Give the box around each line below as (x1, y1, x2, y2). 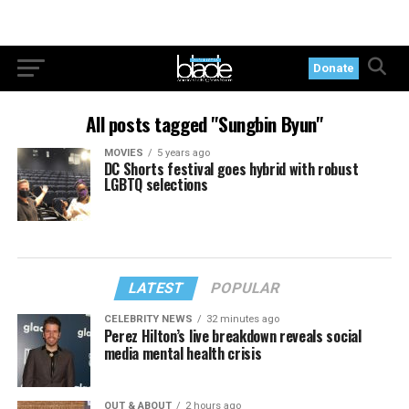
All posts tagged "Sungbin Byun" (86, 110, 323, 138)
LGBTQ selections (103, 173, 208, 195)
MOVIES (103, 147, 143, 159)
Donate (313, 61, 355, 75)
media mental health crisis (103, 342, 262, 364)
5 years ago (156, 147, 210, 159)
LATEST (127, 279, 187, 297)
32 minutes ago (205, 313, 279, 325)
